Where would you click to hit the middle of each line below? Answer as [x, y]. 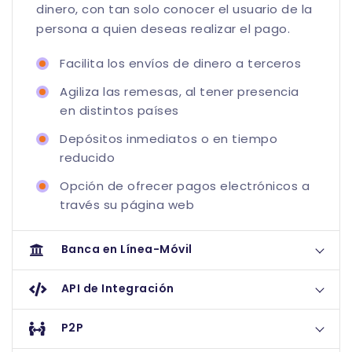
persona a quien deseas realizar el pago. [163, 29]
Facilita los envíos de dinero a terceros [180, 64]
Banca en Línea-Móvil [126, 249]
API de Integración [117, 289]
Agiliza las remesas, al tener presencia [180, 92]
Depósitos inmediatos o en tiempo [169, 139]
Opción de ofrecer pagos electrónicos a [185, 186]
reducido [87, 158]
